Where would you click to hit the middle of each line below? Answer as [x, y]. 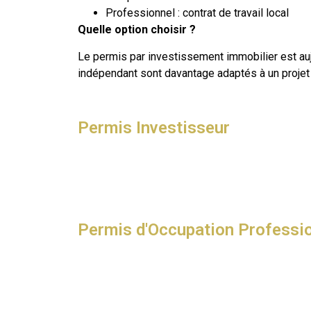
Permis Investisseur [154, 128]
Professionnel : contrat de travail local [197, 13]
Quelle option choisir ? [137, 30]
